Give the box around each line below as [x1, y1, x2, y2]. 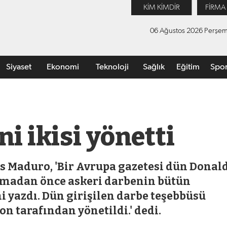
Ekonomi [46, 63, 79, 71]
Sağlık [143, 63, 165, 71]
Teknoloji [96, 63, 129, 71]
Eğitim [176, 63, 200, 71]
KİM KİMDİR [143, 4, 180, 11]
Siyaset [6, 63, 31, 71]
